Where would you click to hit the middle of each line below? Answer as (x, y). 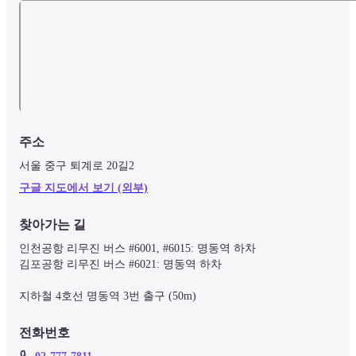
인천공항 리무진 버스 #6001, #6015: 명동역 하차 (137, 248)
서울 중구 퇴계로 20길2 (77, 165)
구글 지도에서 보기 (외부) (83, 188)
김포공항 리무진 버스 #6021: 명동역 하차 (120, 264)
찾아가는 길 (52, 224)
